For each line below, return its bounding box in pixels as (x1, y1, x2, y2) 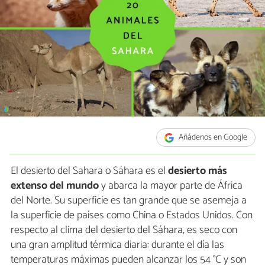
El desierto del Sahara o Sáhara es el (11, 162, 168, 180)
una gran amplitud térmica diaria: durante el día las (11, 236, 224, 254)
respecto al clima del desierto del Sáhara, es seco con (11, 221, 237, 240)
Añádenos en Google (177, 131, 248, 145)
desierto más (168, 162, 227, 180)
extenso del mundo (11, 177, 99, 195)
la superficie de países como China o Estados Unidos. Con (11, 206, 253, 225)
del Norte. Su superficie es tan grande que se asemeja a (11, 192, 247, 210)
